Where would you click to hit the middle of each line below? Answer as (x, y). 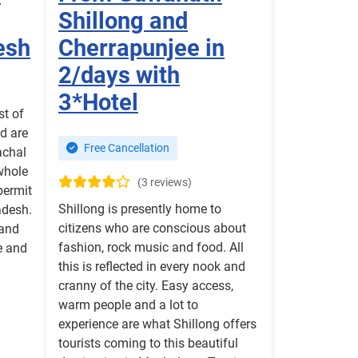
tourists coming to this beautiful (148, 344)
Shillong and (123, 21)
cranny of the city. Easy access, (146, 286)
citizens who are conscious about (152, 229)
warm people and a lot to (128, 305)
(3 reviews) (165, 183)
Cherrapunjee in (141, 48)
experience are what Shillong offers (157, 324)
